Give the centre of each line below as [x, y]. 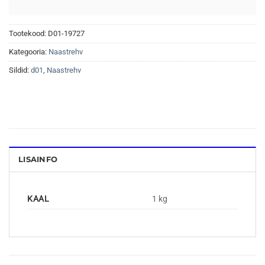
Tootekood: [28, 34]
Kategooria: [29, 52]
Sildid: [20, 70]
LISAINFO [38, 159]
